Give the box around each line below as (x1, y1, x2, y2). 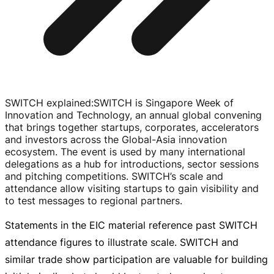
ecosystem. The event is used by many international (5, 146, 245, 158)
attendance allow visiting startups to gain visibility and (5, 182, 259, 195)
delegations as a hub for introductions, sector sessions (5, 158, 259, 171)
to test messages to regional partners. (5, 194, 182, 207)
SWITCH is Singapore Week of (94, 97, 234, 109)
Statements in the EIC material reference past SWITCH (5, 219, 257, 232)
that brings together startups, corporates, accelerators (5, 121, 259, 134)
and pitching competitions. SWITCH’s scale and (5, 170, 223, 183)
